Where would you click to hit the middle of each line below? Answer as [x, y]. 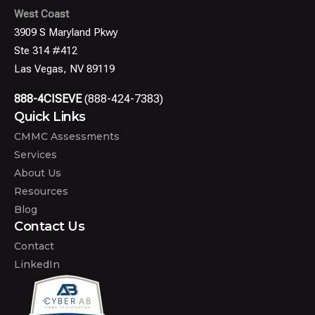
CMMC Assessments [67, 136]
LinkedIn [37, 264]
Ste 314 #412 [46, 51]
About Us [38, 173]
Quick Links [50, 117]
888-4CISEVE [48, 99]
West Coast [41, 14]
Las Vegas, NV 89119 [66, 69]
